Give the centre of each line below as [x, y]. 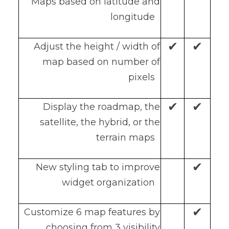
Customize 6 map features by [92, 212]
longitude [135, 17]
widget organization [111, 182]
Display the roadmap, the [101, 107]
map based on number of [101, 62]
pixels [144, 77]
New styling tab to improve [98, 167]
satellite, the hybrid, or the [100, 122]
